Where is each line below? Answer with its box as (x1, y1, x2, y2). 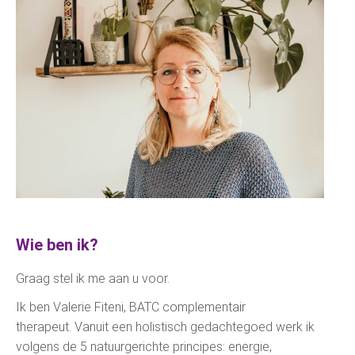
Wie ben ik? (16, 235, 98, 254)
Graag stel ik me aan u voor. (16, 270, 170, 286)
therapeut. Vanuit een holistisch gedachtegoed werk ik (16, 319, 315, 334)
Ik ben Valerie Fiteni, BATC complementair (16, 299, 246, 315)
